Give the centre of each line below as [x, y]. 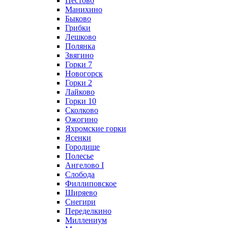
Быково [78, 19]
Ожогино [81, 119]
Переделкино [88, 211]
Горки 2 [79, 83]
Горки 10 [81, 101]
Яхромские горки [96, 129]
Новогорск [84, 74]
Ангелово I [84, 165]
